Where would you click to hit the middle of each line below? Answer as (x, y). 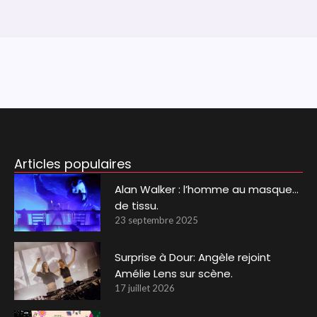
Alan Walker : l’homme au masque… (207, 189)
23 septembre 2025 (157, 220)
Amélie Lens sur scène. (174, 274)
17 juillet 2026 (145, 288)
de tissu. (137, 205)
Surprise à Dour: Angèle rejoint (193, 258)
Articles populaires (73, 163)
